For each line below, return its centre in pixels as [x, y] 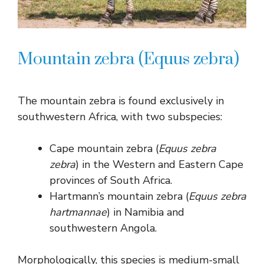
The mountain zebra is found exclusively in [121, 101]
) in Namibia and [146, 212]
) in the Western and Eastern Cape [159, 165]
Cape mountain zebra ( [104, 149]
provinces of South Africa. [111, 181]
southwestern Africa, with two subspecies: [120, 117]
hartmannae [78, 212]
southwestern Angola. [103, 228]
